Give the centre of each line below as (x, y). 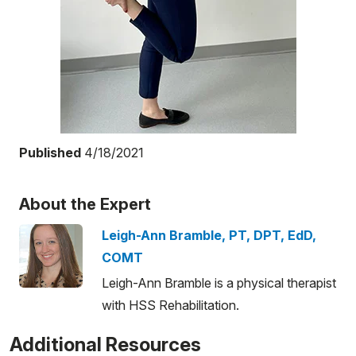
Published (50, 152)
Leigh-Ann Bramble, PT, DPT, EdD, (209, 235)
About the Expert (85, 204)
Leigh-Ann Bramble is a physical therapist (219, 282)
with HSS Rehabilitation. (170, 305)
